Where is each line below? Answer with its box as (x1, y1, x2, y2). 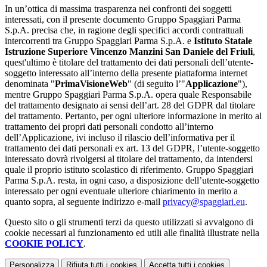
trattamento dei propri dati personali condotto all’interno (5, 122, 213, 132)
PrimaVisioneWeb (55, 79, 128, 89)
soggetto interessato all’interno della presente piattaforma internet (5, 68, 247, 79)
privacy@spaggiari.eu (163, 197, 245, 207)
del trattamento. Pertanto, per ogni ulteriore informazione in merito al (5, 111, 262, 122)
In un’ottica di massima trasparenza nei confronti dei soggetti (5, 4, 232, 14)
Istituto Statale (194, 36, 252, 46)
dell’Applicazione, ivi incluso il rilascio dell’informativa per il (5, 132, 235, 143)
